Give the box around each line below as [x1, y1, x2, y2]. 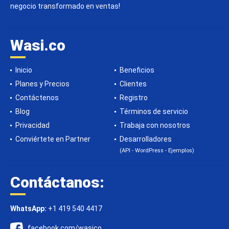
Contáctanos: [10, 173, 104, 191]
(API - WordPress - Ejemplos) [120, 147, 194, 154]
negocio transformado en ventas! [10, 2, 120, 10]
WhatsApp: [10, 204, 47, 213]
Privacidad [15, 121, 50, 129]
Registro [120, 94, 148, 102]
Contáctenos [15, 94, 59, 102]
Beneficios [120, 66, 154, 74]
